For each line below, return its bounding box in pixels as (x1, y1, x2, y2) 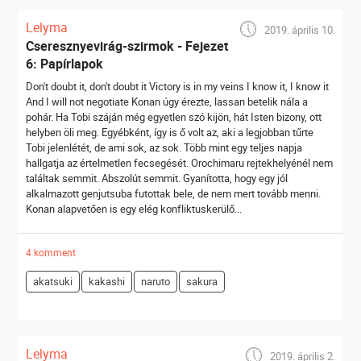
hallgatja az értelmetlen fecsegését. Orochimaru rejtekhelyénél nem (26, 156, 334, 170)
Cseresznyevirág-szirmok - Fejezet (26, 37, 229, 55)
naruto (141, 274, 171, 288)
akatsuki (33, 274, 73, 288)
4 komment (26, 246, 77, 259)
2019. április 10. (263, 23, 335, 37)
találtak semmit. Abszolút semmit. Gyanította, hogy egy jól (26, 171, 288, 185)
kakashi (89, 274, 126, 288)
